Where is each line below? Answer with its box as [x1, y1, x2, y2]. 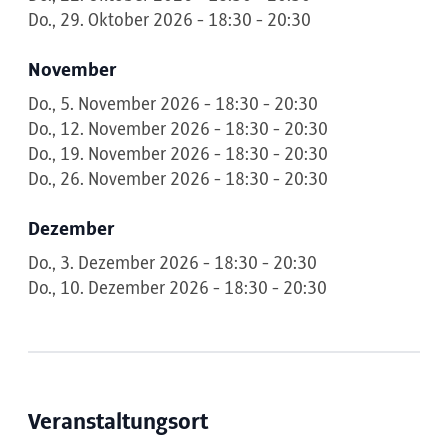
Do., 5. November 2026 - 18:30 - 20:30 [28, 95, 318, 115]
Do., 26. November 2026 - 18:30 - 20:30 [28, 170, 328, 190]
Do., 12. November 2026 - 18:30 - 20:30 [28, 120, 328, 140]
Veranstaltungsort [28, 410, 208, 435]
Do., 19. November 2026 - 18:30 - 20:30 [28, 145, 328, 165]
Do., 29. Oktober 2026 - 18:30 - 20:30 [28, 11, 311, 31]
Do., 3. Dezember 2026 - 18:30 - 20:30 [28, 254, 317, 274]
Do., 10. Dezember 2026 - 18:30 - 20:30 [28, 279, 327, 299]
